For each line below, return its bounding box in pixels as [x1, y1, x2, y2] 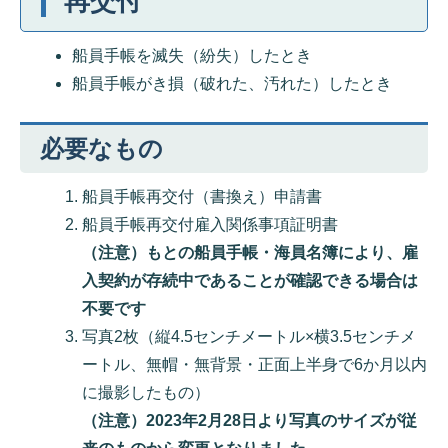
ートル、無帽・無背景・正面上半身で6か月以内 [82, 356, 427, 373]
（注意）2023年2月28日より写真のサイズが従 [82, 412, 417, 429]
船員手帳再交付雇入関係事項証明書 [82, 216, 338, 233]
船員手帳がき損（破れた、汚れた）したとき [72, 75, 393, 92]
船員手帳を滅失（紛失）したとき [72, 47, 313, 64]
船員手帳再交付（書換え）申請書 [82, 188, 322, 205]
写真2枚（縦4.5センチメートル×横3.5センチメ [82, 328, 416, 345]
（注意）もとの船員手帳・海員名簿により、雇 [82, 244, 418, 261]
